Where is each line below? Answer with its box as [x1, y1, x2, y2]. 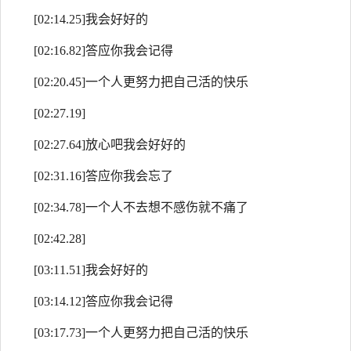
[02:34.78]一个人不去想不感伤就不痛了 [34, 201, 248, 214]
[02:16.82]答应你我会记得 [34, 44, 173, 57]
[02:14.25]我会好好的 [34, 13, 148, 26]
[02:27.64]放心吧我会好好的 [34, 138, 186, 151]
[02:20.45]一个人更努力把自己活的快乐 [34, 75, 248, 89]
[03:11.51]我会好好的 [34, 263, 148, 277]
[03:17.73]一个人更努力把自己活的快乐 [34, 326, 248, 339]
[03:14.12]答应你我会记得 [34, 295, 173, 308]
